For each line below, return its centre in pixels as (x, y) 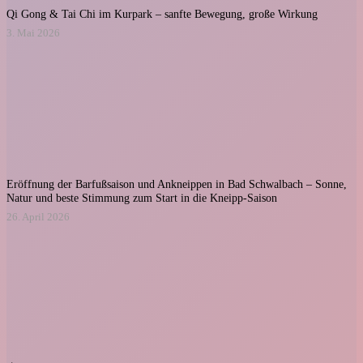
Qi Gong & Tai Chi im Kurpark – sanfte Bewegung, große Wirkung (162, 13)
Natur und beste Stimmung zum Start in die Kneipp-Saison (142, 198)
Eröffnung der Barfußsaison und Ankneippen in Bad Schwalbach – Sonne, (177, 184)
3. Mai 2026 (33, 33)
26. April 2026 (38, 217)
